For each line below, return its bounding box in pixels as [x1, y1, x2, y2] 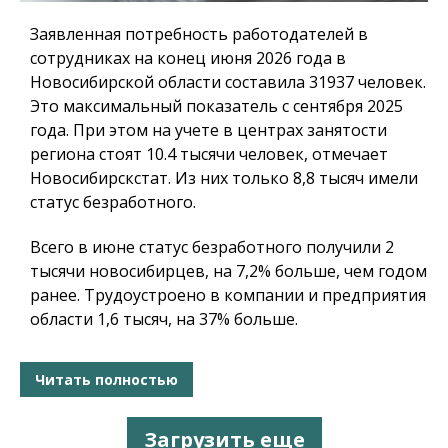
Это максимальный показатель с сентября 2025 [30, 95, 403, 118]
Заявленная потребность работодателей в [30, 23, 368, 46]
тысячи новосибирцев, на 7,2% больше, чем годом [30, 260, 427, 283]
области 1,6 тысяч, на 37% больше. [30, 308, 298, 331]
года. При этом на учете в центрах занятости [30, 119, 387, 142]
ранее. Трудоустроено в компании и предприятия [30, 284, 426, 307]
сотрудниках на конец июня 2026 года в [30, 47, 346, 70]
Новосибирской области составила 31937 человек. [30, 71, 426, 94]
